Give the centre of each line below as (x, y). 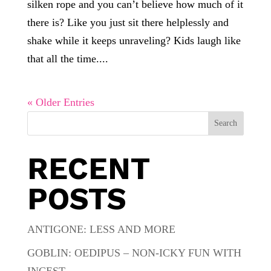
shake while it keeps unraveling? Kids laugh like (134, 40)
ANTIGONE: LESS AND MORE (101, 229)
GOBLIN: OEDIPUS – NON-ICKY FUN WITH (134, 253)
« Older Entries (60, 102)
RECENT (88, 168)
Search (226, 123)
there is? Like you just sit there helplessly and (128, 22)
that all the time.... (67, 58)
